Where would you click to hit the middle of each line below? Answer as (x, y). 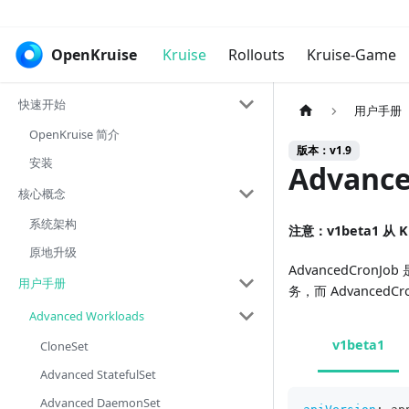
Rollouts (257, 55)
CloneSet (64, 346)
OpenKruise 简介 (74, 134)
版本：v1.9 (324, 151)
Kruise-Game (351, 55)
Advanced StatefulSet (98, 374)
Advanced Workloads (87, 315)
